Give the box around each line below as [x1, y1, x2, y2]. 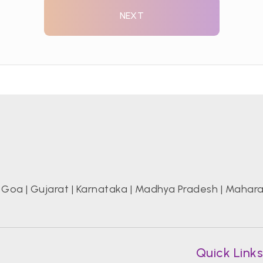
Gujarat [30, 183, 69, 195]
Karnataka [76, 183, 128, 195]
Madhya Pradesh [134, 183, 218, 195]
